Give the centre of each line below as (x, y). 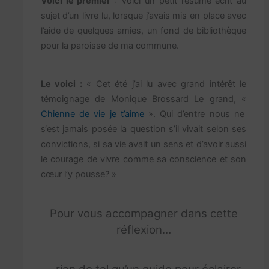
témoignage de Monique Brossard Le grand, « (144, 99)
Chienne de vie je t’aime (94, 114)
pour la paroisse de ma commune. (110, 45)
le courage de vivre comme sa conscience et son (144, 159)
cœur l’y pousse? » (78, 174)
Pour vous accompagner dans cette (144, 213)
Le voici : (61, 84)
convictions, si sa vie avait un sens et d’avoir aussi (144, 144)
